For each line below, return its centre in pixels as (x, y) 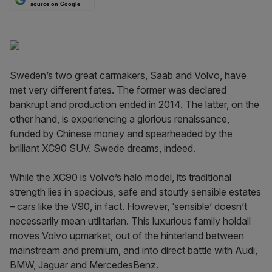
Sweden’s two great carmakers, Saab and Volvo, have (128, 75)
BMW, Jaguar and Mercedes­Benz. (84, 265)
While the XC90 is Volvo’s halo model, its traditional (121, 177)
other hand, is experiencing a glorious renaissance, (120, 119)
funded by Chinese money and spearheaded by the (121, 134)
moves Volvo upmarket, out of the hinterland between (127, 236)
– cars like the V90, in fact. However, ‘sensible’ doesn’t (128, 206)
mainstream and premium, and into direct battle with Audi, (134, 250)
